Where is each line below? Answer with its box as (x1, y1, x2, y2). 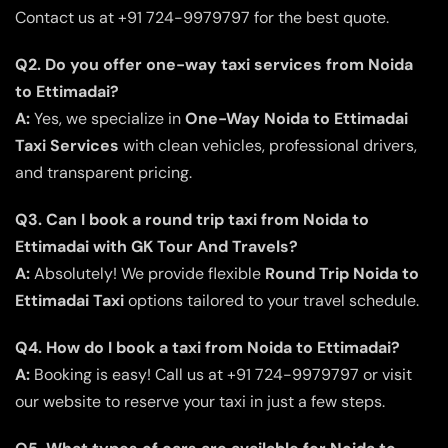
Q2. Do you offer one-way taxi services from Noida (15, 53, 413, 75)
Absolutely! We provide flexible (30, 262, 265, 284)
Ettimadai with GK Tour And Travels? (15, 235, 298, 257)
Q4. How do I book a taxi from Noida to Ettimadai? (15, 336, 400, 358)
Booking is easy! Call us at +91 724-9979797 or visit (30, 363, 412, 385)
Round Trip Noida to (265, 262, 419, 284)
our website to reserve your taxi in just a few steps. (15, 390, 385, 412)
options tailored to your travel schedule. (124, 289, 419, 311)
